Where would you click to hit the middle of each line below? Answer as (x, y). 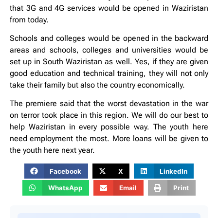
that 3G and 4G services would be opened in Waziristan (109, 8)
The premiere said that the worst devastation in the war (109, 104)
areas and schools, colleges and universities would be (109, 50)
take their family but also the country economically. (97, 85)
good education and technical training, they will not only (109, 73)
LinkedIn (173, 171)
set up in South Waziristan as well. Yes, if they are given (109, 62)
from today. (29, 19)
